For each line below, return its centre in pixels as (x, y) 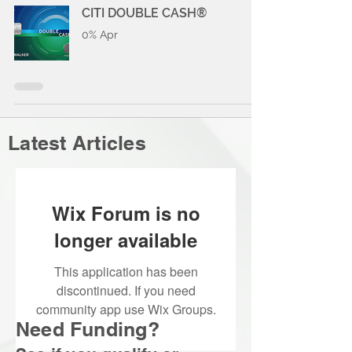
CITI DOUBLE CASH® (144, 13)
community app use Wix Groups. (126, 309)
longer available (126, 240)
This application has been (126, 271)
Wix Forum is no (126, 213)
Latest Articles (77, 143)
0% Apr (100, 35)
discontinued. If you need (126, 290)
